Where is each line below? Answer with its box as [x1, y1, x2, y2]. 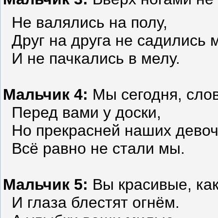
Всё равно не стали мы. [3, 139, 185, 157]
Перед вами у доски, [3, 103, 161, 121]
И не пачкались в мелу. [3, 49, 180, 67]
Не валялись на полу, [3, 13, 172, 31]
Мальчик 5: [3, 175, 88, 193]
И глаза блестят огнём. [3, 193, 180, 211]
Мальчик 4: [3, 85, 88, 103]
